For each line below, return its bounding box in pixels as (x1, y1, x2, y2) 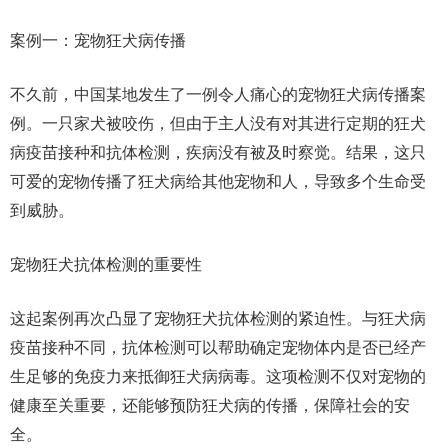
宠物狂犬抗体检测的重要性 (10, 256, 202, 273)
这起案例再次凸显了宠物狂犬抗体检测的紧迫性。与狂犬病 (10, 310, 426, 327)
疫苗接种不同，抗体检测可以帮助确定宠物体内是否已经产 (10, 339, 426, 356)
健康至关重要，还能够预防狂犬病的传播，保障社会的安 (10, 397, 410, 414)
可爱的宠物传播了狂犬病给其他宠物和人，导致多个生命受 (10, 173, 426, 190)
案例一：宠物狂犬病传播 (10, 32, 186, 49)
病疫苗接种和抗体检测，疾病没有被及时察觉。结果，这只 (10, 144, 426, 161)
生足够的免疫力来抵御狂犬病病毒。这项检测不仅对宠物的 (10, 368, 426, 385)
